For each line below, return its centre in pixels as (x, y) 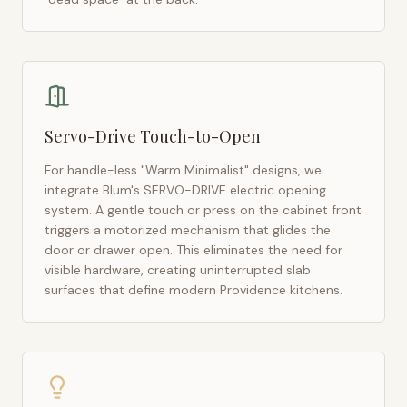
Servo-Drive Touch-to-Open (153, 136)
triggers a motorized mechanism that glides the (188, 230)
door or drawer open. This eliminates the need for (194, 250)
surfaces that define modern (132, 290)
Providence (253, 290)
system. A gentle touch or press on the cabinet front (203, 210)
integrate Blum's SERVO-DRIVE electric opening (185, 190)
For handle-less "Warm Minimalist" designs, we (183, 170)
